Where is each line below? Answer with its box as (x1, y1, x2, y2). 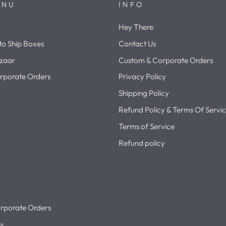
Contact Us (119, 38, 156, 48)
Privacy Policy (119, 72, 166, 82)
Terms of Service (119, 121, 175, 131)
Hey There (119, 22, 153, 32)
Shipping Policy (119, 88, 169, 98)
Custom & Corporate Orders (119, 55, 213, 65)
